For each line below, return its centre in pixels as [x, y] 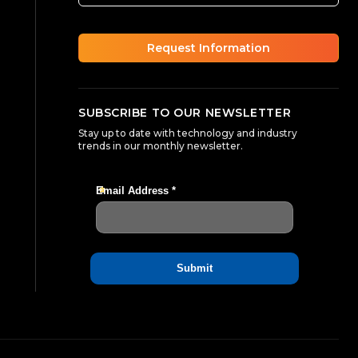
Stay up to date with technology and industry [188, 133]
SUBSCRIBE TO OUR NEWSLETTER [185, 112]
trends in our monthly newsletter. [161, 145]
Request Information [209, 48]
